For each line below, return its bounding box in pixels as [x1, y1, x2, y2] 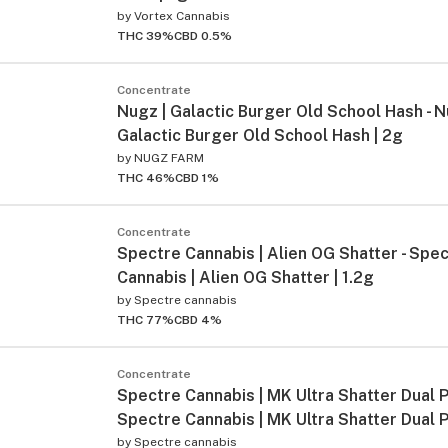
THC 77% [117, 312, 174, 327]
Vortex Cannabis [134, 8, 230, 23]
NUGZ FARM [134, 150, 204, 165]
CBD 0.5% [174, 28, 232, 43]
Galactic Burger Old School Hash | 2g [117, 125, 403, 145]
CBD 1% [175, 170, 219, 185]
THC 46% [117, 170, 175, 185]
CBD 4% [174, 312, 222, 327]
